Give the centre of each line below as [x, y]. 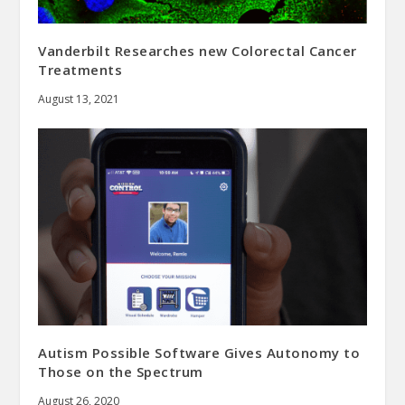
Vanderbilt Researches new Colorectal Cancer [198, 50]
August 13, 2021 [79, 99]
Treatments [80, 69]
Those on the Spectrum [121, 371]
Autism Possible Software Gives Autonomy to [199, 352]
